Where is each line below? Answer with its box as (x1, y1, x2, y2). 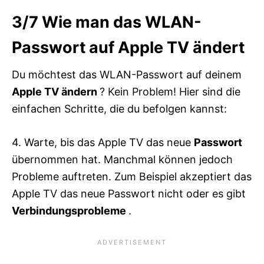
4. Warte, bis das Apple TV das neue (12, 136, 194, 148)
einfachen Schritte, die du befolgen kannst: (12, 102, 227, 115)
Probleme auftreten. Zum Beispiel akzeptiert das (12, 170, 252, 183)
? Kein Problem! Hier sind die (100, 85, 240, 98)
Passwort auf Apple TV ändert (12, 37, 245, 57)
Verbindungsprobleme (12, 204, 128, 217)
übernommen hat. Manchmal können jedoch (12, 153, 233, 166)
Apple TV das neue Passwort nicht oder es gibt (12, 187, 246, 200)
